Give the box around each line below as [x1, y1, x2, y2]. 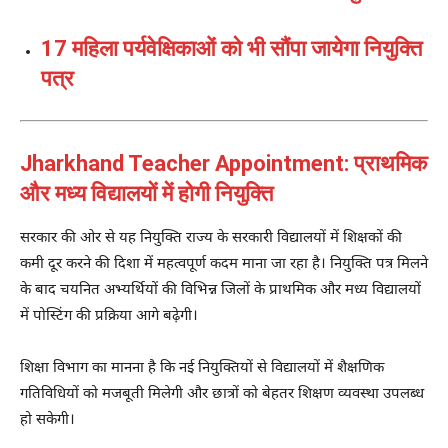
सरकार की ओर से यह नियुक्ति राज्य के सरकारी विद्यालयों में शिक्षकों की [20, 228, 402, 248]
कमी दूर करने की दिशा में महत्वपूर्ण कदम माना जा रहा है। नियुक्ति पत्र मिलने [20, 254, 428, 274]
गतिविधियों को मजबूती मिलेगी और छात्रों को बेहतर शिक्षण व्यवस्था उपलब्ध [20, 384, 424, 404]
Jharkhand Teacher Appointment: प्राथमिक [20, 150, 427, 176]
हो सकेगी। [20, 410, 75, 430]
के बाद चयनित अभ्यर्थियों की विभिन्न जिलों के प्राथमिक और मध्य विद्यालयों [20, 280, 421, 300]
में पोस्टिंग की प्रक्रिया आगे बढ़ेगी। [20, 306, 198, 326]
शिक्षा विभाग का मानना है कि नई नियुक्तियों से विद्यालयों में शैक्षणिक [20, 358, 384, 378]
